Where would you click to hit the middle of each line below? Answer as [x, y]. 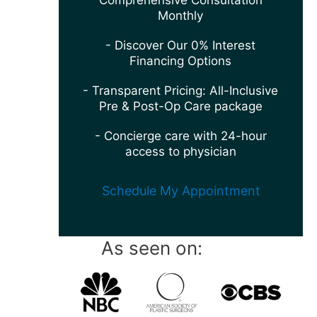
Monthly [181, 16]
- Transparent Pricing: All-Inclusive [181, 91]
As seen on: [152, 248]
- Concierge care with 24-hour [180, 136]
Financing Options [181, 61]
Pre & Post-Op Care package [180, 106]
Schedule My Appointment [181, 191]
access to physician [180, 152]
